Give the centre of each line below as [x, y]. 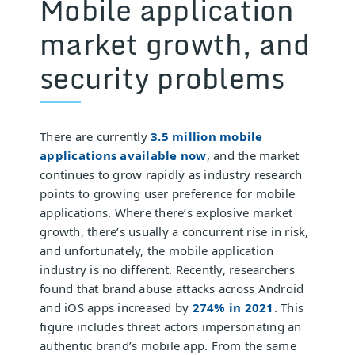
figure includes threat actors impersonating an [171, 326]
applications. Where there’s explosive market [166, 212]
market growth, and [175, 43]
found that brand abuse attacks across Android [172, 288]
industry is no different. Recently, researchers [167, 269]
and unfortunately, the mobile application [157, 250]
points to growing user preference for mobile [167, 193]
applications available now [123, 155]
